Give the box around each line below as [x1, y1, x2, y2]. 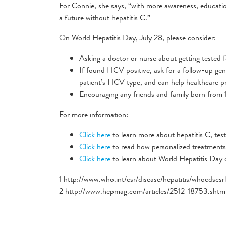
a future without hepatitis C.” [59, 12, 150, 23]
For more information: [59, 108, 128, 120]
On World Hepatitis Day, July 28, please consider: [59, 32, 216, 43]
